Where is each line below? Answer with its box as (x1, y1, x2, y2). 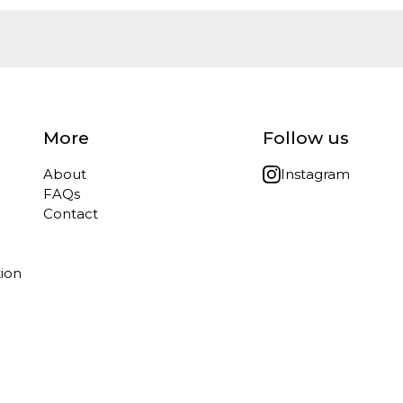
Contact (43, 204, 98, 222)
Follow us (263, 126, 349, 148)
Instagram (281, 165, 350, 183)
